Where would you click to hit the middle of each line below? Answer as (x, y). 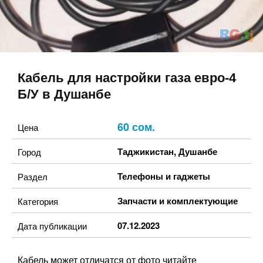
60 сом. (136, 127)
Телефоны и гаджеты (164, 176)
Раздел (33, 176)
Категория (38, 201)
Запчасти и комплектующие (178, 201)
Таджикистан (146, 151)
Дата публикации (52, 226)
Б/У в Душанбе (64, 94)
